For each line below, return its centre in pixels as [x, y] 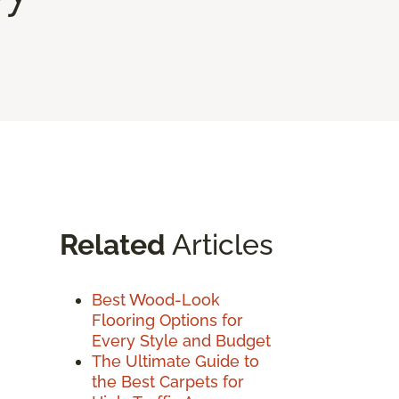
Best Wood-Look [156, 299]
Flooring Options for [167, 320]
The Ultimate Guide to [175, 361]
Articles [220, 244]
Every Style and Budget [181, 340]
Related [113, 244]
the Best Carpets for [168, 381]
